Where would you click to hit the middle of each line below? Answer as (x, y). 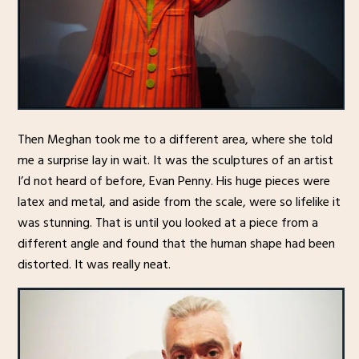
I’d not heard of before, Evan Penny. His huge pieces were (173, 181)
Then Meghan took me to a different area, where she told (175, 139)
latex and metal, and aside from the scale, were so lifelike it (179, 202)
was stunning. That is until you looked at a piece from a (167, 222)
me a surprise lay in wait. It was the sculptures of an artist (175, 160)
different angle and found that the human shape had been (176, 243)
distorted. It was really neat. (94, 264)
